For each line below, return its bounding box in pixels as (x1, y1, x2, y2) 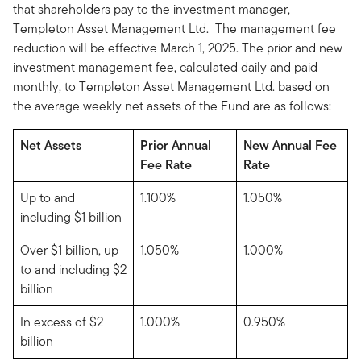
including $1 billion (20, 208, 122, 226)
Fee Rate (140, 156, 192, 174)
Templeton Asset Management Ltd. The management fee (13, 19, 336, 38)
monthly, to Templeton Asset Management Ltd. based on (13, 77, 330, 96)
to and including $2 (20, 260, 127, 279)
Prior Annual (140, 136, 211, 155)
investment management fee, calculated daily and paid (13, 58, 317, 77)
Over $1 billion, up (20, 241, 118, 259)
